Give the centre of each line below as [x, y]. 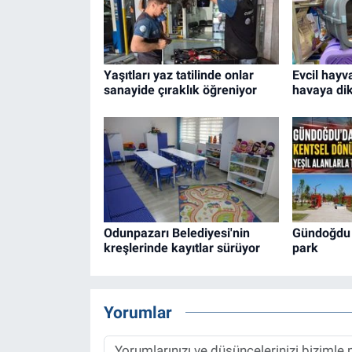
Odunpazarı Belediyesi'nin [176, 233]
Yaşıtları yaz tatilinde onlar [178, 75]
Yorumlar [137, 312]
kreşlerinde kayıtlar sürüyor [181, 248]
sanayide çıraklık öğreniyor [180, 90]
